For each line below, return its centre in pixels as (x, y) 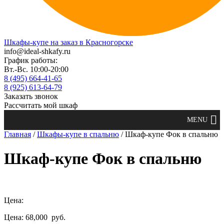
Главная (17, 134)
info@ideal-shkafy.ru (37, 51)
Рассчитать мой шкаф (41, 105)
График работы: (31, 60)
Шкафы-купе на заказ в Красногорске (68, 42)
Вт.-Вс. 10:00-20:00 (36, 69)
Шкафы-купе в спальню (78, 134)
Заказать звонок (31, 96)
